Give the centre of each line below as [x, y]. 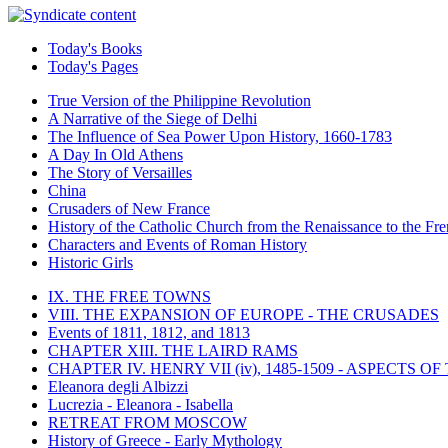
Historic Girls [90, 263]
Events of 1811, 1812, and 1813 [149, 333]
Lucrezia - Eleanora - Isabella [140, 405]
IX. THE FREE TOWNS [129, 297]
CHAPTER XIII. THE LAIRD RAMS [173, 351]
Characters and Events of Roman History [177, 245]
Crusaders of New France [129, 209]
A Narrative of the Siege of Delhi [152, 119]
